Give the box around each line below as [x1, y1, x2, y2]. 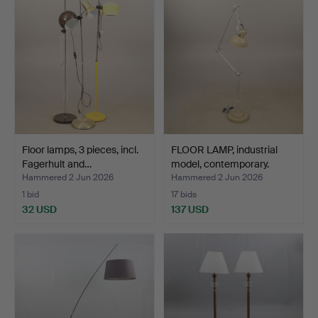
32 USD [22, 202, 57, 216]
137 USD [171, 202, 209, 216]
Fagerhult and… [22, 157, 92, 170]
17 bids [171, 188, 197, 200]
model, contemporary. [171, 157, 269, 170]
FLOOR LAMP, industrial [171, 143, 278, 156]
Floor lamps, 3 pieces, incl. [22, 143, 138, 156]
